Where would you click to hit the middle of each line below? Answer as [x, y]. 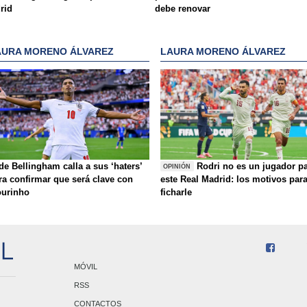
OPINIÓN [177, 166]
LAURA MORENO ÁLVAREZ [223, 51]
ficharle [176, 193]
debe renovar [183, 8]
